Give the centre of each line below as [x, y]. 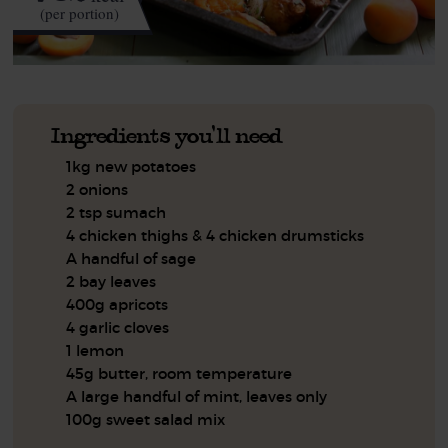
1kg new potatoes [131, 166]
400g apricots [117, 304]
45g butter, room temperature [179, 373]
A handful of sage [131, 258]
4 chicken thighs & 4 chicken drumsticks [215, 235]
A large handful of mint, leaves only [197, 396]
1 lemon [95, 350]
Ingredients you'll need [167, 135]
